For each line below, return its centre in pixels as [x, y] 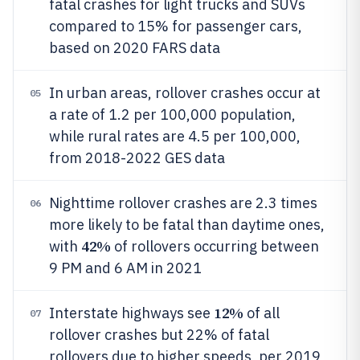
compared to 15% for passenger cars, [176, 26]
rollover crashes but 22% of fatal [159, 335]
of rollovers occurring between [215, 246]
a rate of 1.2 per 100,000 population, [172, 115]
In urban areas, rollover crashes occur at [185, 93]
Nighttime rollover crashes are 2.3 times [183, 203]
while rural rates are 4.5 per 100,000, [175, 136]
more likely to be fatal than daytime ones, [187, 225]
